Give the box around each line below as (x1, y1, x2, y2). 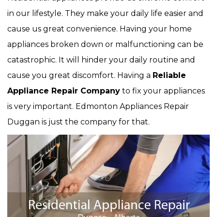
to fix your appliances (120, 86, 205, 95)
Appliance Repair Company (7, 86, 120, 95)
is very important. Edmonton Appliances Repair (7, 102, 189, 111)
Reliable (153, 71, 186, 80)
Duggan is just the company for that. (7, 117, 150, 126)
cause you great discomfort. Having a (7, 71, 153, 80)
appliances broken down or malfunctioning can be (7, 40, 203, 49)
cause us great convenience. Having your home (7, 24, 192, 33)
